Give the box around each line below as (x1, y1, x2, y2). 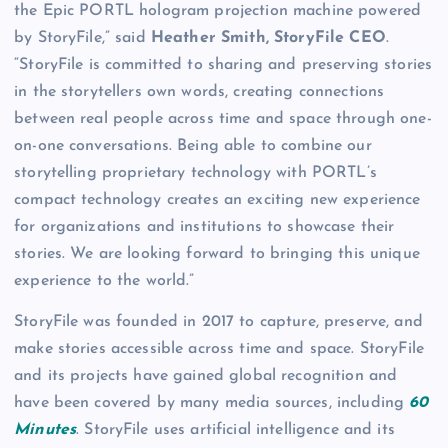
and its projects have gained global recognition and (14, 367, 398, 384)
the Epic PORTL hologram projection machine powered (14, 2, 422, 19)
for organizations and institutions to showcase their (14, 218, 395, 235)
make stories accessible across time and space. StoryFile (14, 340, 424, 357)
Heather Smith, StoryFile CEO (150, 29, 386, 46)
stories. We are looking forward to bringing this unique (14, 245, 420, 262)
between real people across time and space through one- (14, 110, 432, 127)
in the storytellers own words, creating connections (14, 83, 385, 100)
